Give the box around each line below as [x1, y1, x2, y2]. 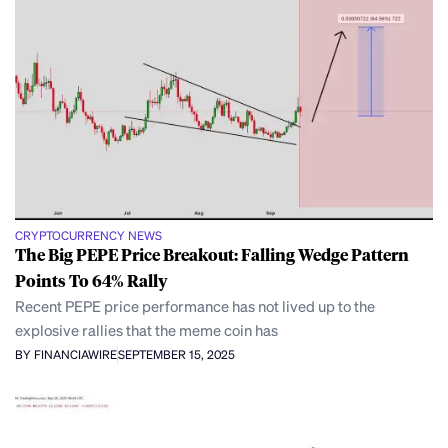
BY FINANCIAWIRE [15, 347, 117, 363]
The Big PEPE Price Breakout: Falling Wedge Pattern [15, 243, 409, 265]
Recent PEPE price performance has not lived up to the [15, 295, 375, 316]
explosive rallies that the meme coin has [15, 319, 278, 340]
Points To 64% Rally [15, 269, 168, 291]
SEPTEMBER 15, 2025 [118, 347, 235, 363]
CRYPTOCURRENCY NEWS [15, 227, 162, 243]
